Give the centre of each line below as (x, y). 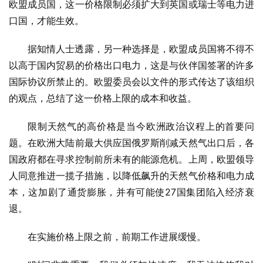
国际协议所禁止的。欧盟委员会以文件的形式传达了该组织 (131, 82)
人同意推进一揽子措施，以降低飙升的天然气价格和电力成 (131, 176)
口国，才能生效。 (46, 21)
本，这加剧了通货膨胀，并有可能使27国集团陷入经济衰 (131, 192)
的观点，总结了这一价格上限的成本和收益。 (103, 98)
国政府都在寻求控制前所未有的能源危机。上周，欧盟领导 (131, 159)
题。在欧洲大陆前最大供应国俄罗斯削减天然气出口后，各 (131, 143)
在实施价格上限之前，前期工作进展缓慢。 (117, 237)
